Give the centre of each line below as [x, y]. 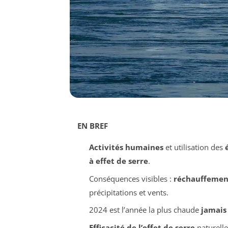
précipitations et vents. [129, 192]
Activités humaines [126, 147]
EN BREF [93, 126]
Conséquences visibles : [131, 178]
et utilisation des [194, 147]
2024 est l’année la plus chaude [145, 210]
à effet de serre [118, 161]
